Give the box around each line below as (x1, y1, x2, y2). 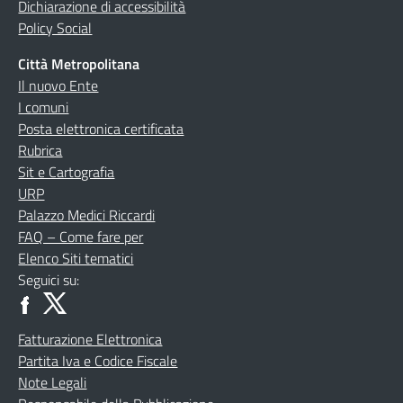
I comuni (18, 96, 69, 118)
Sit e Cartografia (18, 161, 115, 183)
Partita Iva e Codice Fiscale (18, 350, 178, 372)
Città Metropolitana (18, 53, 140, 75)
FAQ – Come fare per (18, 226, 144, 247)
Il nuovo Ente (18, 75, 99, 96)
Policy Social (18, 17, 93, 39)
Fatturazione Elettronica (18, 328, 163, 350)
